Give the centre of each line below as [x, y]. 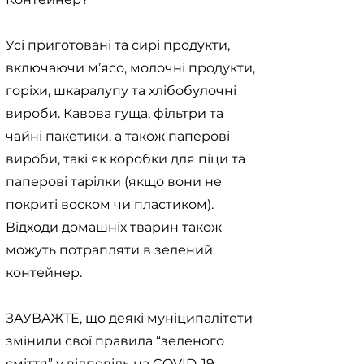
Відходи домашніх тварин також [114, 227]
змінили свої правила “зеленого [115, 341]
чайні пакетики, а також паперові [118, 136]
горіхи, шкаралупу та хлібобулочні [121, 91]
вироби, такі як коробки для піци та [126, 159]
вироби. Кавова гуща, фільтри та [115, 113]
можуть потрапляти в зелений [109, 250]
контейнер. [44, 273]
